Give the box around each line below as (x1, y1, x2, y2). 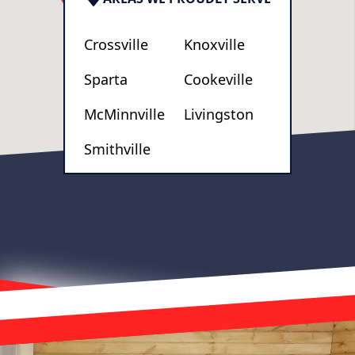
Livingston (184, 105, 254, 124)
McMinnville (84, 105, 165, 124)
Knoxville (184, 35, 245, 54)
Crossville (84, 35, 148, 54)
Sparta (84, 70, 128, 89)
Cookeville (184, 70, 253, 89)
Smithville (84, 139, 151, 158)
